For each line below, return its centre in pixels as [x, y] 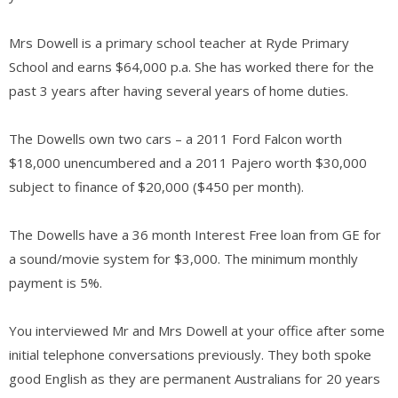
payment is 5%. [56, 282]
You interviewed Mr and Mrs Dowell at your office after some [197, 330]
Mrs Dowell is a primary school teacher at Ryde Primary [179, 42]
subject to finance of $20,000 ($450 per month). [156, 186]
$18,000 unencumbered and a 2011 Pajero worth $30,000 [188, 162]
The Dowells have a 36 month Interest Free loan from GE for [195, 234]
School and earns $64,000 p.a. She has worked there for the [191, 66]
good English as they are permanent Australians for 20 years [195, 378]
